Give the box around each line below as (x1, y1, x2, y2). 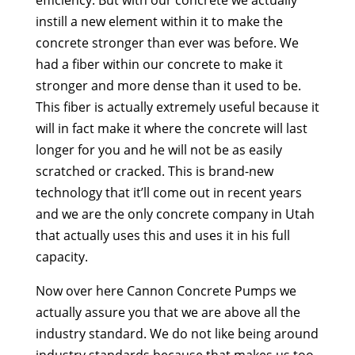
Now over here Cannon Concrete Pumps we (35, 281, 296, 300)
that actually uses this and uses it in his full (35, 226, 290, 244)
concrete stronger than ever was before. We (35, 33, 299, 52)
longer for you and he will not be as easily (35, 140, 282, 158)
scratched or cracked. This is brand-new (35, 162, 273, 180)
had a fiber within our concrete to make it (35, 55, 283, 73)
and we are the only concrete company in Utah (35, 204, 315, 223)
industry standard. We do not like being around (35, 324, 319, 342)
